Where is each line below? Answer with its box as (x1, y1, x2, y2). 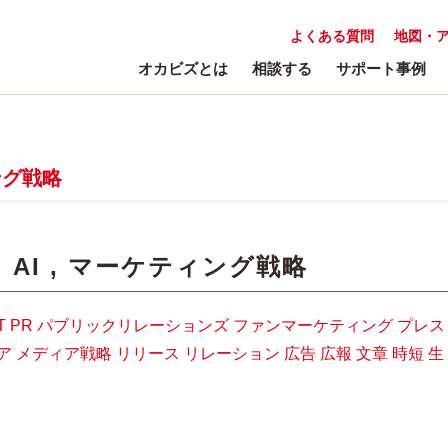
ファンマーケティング (233, 317, 393, 334)
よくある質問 (290, 28, 374, 44)
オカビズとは (138, 60, 228, 77)
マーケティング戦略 (68, 253, 308, 280)
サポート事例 (336, 60, 426, 77)
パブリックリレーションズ (37, 317, 229, 334)
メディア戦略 (16, 345, 112, 362)
